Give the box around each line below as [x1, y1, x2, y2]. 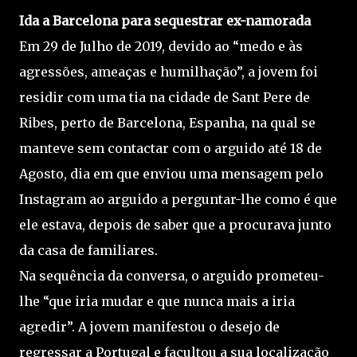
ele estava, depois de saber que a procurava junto [19, 217, 331, 233]
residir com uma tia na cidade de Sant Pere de [19, 89, 310, 105]
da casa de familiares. [19, 242, 158, 258]
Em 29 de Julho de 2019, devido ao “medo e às [19, 38, 303, 54]
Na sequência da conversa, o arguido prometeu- [19, 268, 324, 284]
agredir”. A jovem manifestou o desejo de [19, 319, 280, 335]
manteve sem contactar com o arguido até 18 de [19, 140, 322, 156]
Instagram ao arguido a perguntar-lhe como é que [19, 191, 337, 207]
